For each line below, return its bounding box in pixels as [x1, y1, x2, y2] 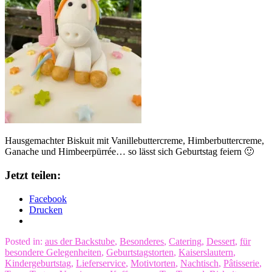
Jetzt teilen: [5, 168, 61, 182]
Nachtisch [180, 257, 219, 268]
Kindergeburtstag [5, 257, 71, 268]
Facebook [29, 193, 67, 204]
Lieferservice [76, 257, 126, 268]
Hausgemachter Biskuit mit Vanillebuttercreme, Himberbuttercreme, [5, 135, 264, 146]
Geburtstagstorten [106, 246, 174, 257]
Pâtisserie [223, 257, 259, 268]
